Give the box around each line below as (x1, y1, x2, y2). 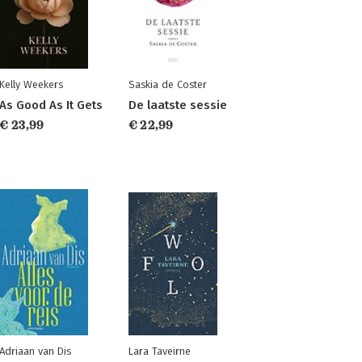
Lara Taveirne (128, 345, 191, 357)
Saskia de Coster (128, 78, 207, 90)
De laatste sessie (128, 98, 227, 112)
